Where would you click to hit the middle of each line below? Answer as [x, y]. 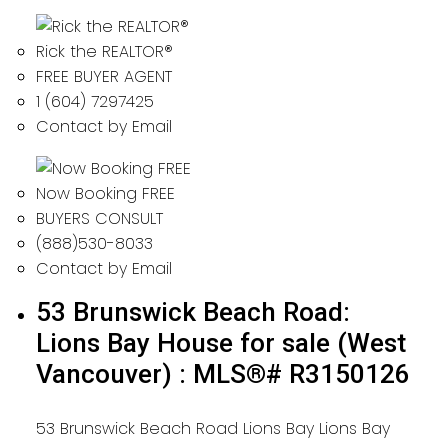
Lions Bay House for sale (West [220, 342]
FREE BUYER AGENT [103, 76]
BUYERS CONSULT [99, 218]
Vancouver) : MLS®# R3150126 [222, 373]
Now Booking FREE [105, 193]
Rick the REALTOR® [104, 51]
